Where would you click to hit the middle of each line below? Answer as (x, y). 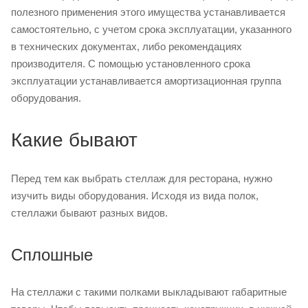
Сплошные (52, 254)
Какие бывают (74, 140)
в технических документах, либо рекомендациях (126, 46)
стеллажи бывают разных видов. (89, 212)
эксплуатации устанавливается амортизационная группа (146, 80)
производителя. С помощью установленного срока (131, 63)
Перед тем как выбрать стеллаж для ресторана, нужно (142, 178)
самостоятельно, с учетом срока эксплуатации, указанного (151, 29)
